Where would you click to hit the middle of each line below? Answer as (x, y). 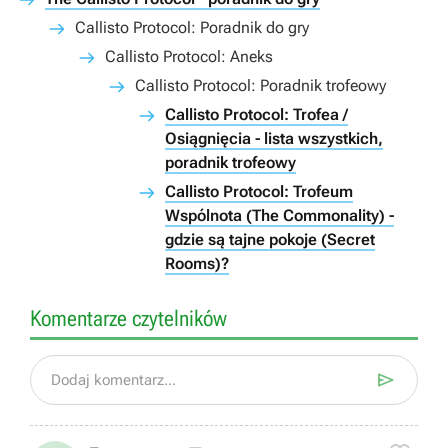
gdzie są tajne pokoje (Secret (270, 239)
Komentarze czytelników (128, 318)
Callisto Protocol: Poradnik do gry (192, 27)
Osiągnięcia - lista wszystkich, (274, 138)
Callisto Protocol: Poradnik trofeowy (260, 85)
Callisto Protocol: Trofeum (259, 191)
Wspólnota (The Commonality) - (279, 215)
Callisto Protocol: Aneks (189, 56)
